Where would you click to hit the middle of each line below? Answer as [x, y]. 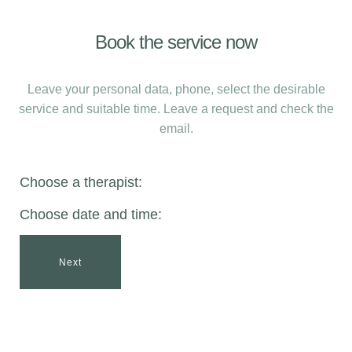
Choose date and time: [91, 214]
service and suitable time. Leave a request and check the [176, 109]
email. [176, 128]
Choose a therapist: [81, 182]
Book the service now [176, 42]
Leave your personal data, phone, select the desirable [176, 89]
